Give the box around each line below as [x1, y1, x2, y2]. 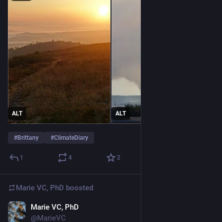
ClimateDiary [54, 134, 88, 142]
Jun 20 [192, 204, 214, 213]
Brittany [17, 134, 39, 142]
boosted [64, 183, 93, 193]
